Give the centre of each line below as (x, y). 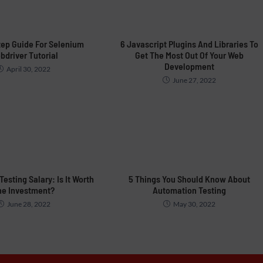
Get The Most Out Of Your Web (189, 55)
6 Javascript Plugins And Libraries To (189, 44)
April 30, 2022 (29, 69)
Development (189, 66)
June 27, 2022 (194, 80)
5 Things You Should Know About (189, 179)
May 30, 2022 (194, 204)
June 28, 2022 (28, 204)
